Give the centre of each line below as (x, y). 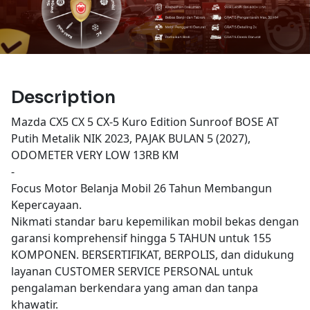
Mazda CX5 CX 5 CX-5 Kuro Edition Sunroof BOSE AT (145, 121)
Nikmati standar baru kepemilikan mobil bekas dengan (155, 221)
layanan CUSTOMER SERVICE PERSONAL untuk (132, 271)
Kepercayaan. (46, 204)
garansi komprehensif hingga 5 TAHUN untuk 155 (141, 238)
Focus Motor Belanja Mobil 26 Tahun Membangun (142, 188)
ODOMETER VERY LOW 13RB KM (95, 155)
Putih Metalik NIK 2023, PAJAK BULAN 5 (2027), (131, 138)
